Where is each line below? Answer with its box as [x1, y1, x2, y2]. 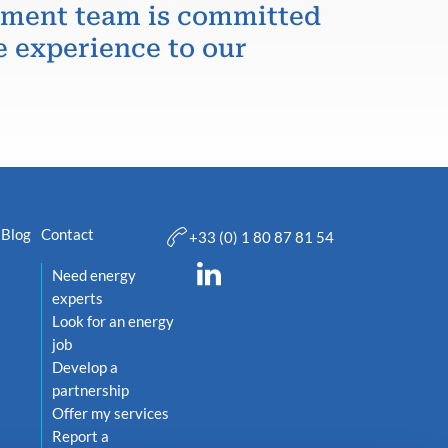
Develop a [51, 358, 118, 376]
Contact [40, 225, 94, 243]
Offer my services [51, 404, 169, 422]
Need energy [51, 266, 136, 284]
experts [51, 289, 103, 307]
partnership [51, 381, 129, 399]
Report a [51, 427, 109, 445]
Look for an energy [51, 312, 174, 330]
